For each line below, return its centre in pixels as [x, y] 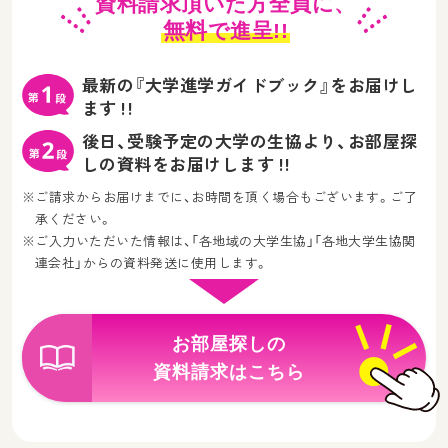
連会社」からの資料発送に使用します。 [152, 263]
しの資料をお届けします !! [186, 165]
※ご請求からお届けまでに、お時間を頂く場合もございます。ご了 [220, 197]
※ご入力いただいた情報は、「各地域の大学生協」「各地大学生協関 [219, 241]
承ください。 [74, 219]
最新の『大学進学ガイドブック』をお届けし [250, 86]
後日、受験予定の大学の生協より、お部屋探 [250, 142]
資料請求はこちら [229, 372]
